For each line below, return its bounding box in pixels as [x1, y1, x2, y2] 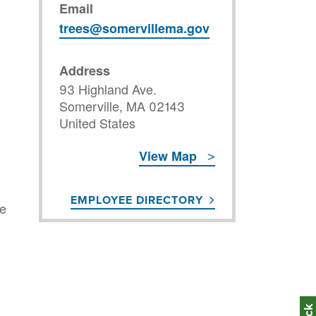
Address [59, 61, 110, 80]
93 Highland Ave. [59, 79, 157, 98]
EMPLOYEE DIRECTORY [71, 191, 203, 208]
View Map [139, 146, 197, 165]
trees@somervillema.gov [59, 18, 209, 37]
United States [59, 113, 135, 132]
